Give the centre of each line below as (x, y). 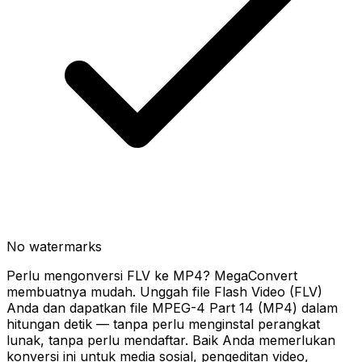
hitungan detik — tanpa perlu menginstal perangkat (163, 324)
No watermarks (54, 246)
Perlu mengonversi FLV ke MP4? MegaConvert (152, 276)
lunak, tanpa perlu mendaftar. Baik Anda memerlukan (171, 340)
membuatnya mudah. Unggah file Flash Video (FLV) (164, 292)
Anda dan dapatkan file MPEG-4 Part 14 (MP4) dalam (172, 308)
